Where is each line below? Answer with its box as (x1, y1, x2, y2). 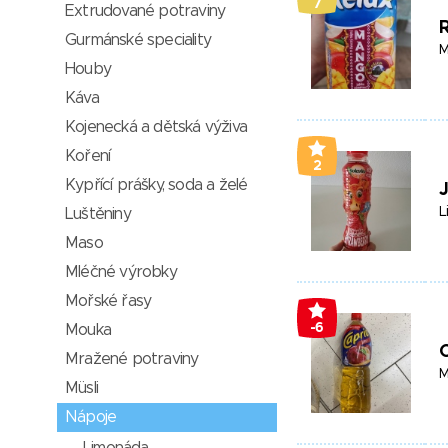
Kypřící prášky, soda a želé (65, 177, 248, 193)
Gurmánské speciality (65, 32, 211, 48)
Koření (65, 148, 111, 164)
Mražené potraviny (65, 351, 199, 367)
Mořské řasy (65, 293, 152, 309)
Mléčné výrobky (65, 264, 177, 280)
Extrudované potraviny (65, 3, 226, 19)
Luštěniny (65, 206, 131, 222)
